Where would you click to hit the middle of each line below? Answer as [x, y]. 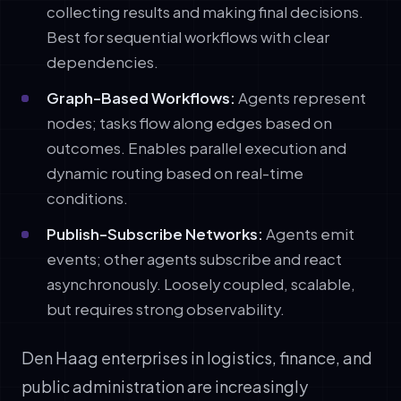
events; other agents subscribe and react [194, 259]
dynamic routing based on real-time [175, 173]
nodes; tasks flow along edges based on [189, 123]
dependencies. [102, 62]
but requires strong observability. [166, 309]
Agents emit [309, 234]
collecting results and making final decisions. [205, 12]
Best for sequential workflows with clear [188, 37]
